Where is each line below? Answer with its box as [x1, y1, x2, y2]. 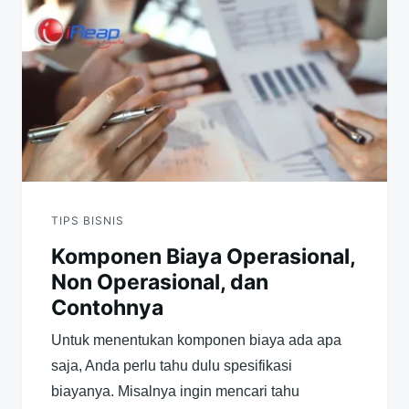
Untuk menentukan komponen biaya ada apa [51, 332, 341, 349]
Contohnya [51, 295, 163, 321]
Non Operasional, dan [51, 269, 268, 296]
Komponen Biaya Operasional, [51, 244, 355, 270]
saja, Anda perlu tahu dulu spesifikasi [51, 358, 292, 374]
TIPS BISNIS [51, 214, 124, 228]
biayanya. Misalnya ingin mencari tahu [51, 383, 299, 400]
